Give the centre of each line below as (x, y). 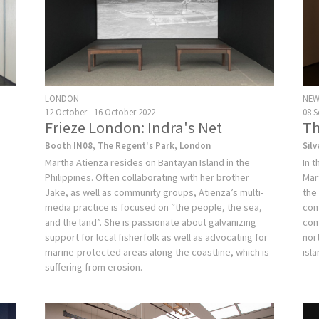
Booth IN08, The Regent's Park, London (128, 145)
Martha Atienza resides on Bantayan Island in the (148, 162)
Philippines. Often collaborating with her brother (147, 177)
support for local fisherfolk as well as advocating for (157, 237)
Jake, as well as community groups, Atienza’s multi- (155, 192)
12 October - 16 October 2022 (100, 111)
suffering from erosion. (94, 267)
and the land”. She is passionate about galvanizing (151, 222)
